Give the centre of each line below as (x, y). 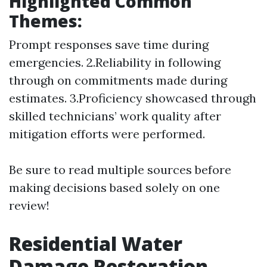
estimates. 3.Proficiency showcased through (133, 98)
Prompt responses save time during (109, 44)
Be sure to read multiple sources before (120, 169)
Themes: (46, 21)
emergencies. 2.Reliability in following (115, 62)
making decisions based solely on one (114, 187)
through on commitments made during (118, 80)
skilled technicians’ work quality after (115, 116)
